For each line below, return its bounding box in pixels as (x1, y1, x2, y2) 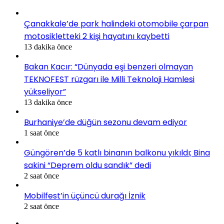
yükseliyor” (24, 86, 66, 98)
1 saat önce (24, 128, 59, 137)
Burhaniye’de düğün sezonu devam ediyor (24, 116, 187, 128)
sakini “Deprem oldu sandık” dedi (24, 159, 151, 171)
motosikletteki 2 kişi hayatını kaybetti (24, 30, 169, 42)
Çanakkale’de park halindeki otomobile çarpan (24, 18, 208, 30)
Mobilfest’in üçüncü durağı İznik (24, 190, 145, 202)
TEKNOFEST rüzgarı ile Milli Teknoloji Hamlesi (24, 73, 194, 85)
